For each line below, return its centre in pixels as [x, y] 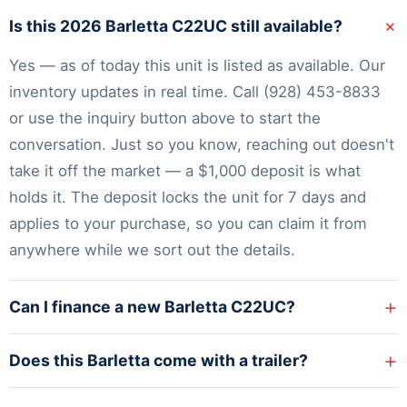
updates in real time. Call [170, 92]
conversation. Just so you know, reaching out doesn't [202, 145]
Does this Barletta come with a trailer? [159, 361]
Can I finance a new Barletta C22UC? [152, 307]
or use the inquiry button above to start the [165, 119]
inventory [43, 92]
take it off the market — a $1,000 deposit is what [185, 171]
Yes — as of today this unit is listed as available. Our [197, 66]
